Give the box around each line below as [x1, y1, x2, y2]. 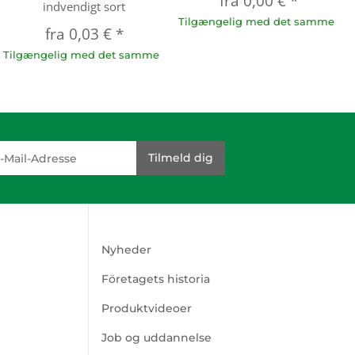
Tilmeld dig [148, 151, 214, 166]
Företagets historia [101, 272, 210, 287]
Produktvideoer [101, 301, 192, 316]
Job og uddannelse [101, 330, 212, 345]
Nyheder [101, 242, 151, 258]
